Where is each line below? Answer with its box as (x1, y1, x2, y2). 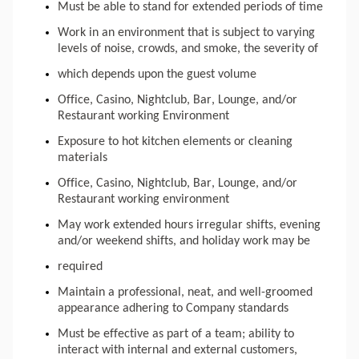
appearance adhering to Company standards (58, 302, 288, 316)
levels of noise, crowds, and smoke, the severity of (58, 42, 321, 56)
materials (58, 151, 107, 165)
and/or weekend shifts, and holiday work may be (58, 235, 313, 248)
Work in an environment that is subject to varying (58, 26, 315, 40)
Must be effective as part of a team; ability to (58, 328, 294, 341)
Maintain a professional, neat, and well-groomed (58, 286, 313, 300)
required (58, 260, 103, 274)
